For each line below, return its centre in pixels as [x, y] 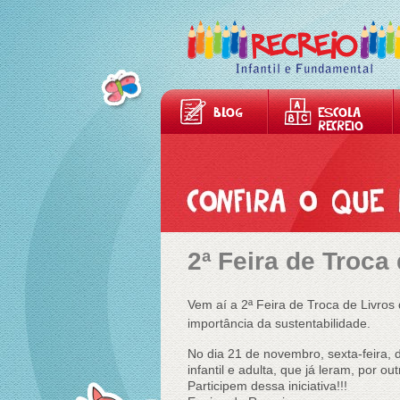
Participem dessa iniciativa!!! [267, 386]
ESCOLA [339, 114]
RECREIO [341, 127]
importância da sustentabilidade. [279, 323]
